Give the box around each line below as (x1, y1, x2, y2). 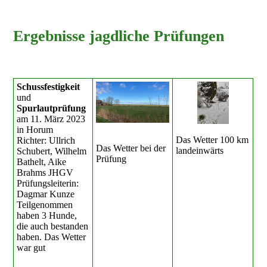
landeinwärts (176, 145, 224, 156)
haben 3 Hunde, (17, 210, 77, 221)
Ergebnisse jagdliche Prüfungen (13, 27, 225, 45)
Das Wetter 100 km (176, 135, 249, 145)
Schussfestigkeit (17, 82, 80, 92)
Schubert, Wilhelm (17, 146, 87, 157)
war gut (17, 243, 46, 253)
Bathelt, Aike (17, 157, 67, 167)
